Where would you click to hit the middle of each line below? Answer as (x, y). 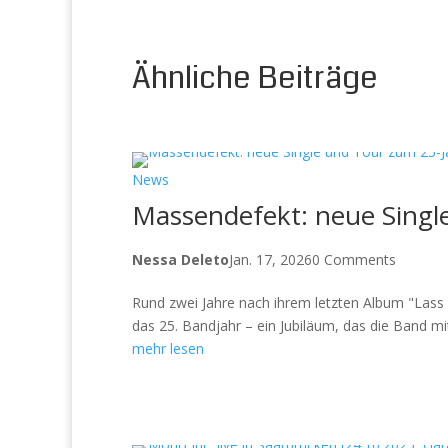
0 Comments (354, 259)
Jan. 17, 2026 (270, 259)
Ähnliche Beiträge (255, 77)
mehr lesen (168, 348)
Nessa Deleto (180, 259)
